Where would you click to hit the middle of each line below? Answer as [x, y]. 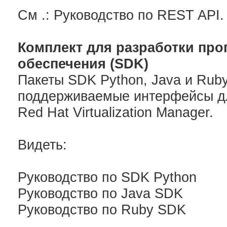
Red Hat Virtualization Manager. [116, 112]
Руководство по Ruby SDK [102, 210]
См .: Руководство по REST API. [121, 15]
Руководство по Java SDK [100, 194]
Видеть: [42, 145]
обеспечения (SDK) [83, 64]
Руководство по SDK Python [107, 177]
